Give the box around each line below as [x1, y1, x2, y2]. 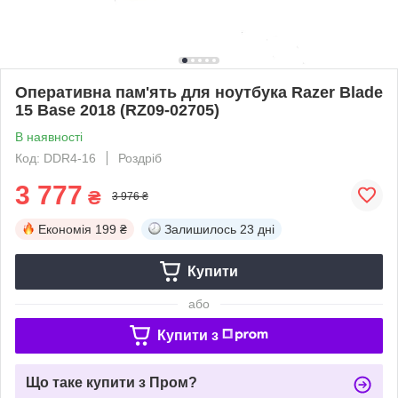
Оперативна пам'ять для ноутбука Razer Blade [15, 83, 383, 101]
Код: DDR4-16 [15, 150, 96, 165]
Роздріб [118, 150, 162, 165]
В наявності [15, 129, 83, 144]
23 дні [240, 221, 275, 236]
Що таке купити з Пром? [26, 374, 197, 390]
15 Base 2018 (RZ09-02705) [15, 100, 219, 119]
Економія [38, 221, 92, 236]
